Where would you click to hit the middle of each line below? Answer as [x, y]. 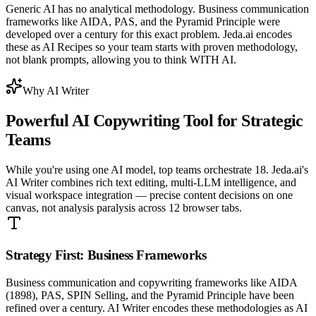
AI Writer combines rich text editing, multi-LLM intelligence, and [151, 183]
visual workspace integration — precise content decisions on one [149, 195]
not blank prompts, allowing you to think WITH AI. [121, 60]
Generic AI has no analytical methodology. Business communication [157, 9]
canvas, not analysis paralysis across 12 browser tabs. [124, 208]
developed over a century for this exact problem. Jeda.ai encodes [149, 35]
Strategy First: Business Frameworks [106, 255]
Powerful [39, 121]
